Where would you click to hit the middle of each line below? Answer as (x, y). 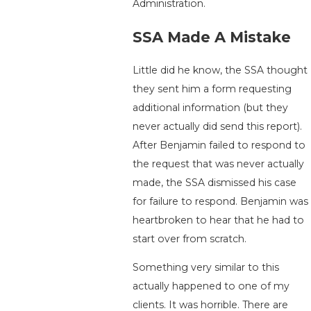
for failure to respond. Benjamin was (220, 202)
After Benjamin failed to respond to (219, 145)
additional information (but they (210, 108)
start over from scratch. (189, 239)
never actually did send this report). (217, 127)
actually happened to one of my (211, 286)
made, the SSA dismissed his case (214, 183)
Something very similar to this (205, 268)
